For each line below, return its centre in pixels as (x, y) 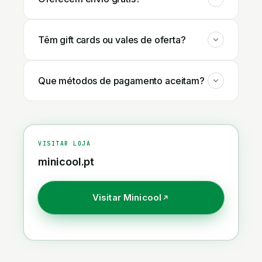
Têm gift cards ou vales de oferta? (112, 40)
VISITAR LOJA (64, 144)
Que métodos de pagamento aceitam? (121, 81)
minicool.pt (66, 162)
